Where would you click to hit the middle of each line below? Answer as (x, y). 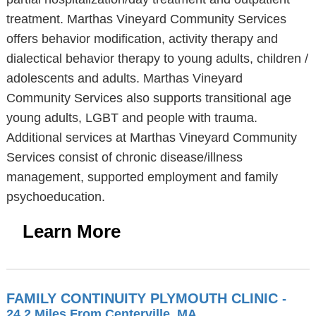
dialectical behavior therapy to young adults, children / (157, 59)
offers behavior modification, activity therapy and (142, 39)
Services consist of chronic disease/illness (124, 157)
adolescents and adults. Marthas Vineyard (124, 78)
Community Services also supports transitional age (148, 98)
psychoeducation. (55, 197)
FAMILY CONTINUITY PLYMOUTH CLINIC (144, 298)
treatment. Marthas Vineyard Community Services (146, 19)
